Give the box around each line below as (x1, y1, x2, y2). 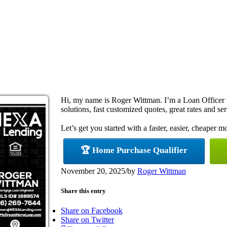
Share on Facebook (61, 206, 123, 215)
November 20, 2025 (61, 166, 125, 175)
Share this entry (61, 186, 106, 195)
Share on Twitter (61, 215, 114, 224)
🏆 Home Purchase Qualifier (81, 145, 187, 155)
